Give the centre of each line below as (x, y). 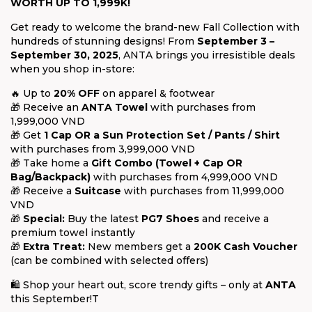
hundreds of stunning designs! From (104, 41)
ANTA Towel (115, 107)
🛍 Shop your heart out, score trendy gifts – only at (138, 285)
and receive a (234, 219)
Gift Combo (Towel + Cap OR (167, 163)
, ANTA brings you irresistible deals (207, 55)
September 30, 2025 (64, 55)
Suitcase (98, 191)
